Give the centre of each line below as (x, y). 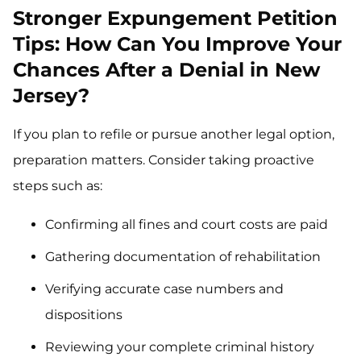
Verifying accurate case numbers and (164, 289)
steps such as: (58, 186)
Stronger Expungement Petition (175, 19)
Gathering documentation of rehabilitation (183, 257)
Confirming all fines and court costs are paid (187, 225)
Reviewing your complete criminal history (180, 347)
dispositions (84, 315)
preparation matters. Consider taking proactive (164, 160)
